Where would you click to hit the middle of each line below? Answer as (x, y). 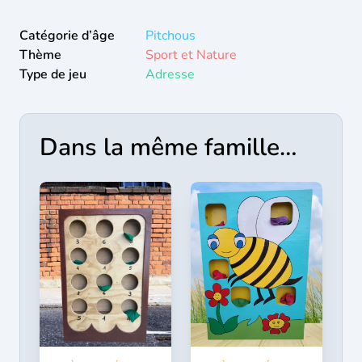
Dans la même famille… (168, 147)
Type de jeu (53, 74)
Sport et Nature (191, 55)
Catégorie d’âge (67, 36)
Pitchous (170, 36)
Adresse (170, 74)
